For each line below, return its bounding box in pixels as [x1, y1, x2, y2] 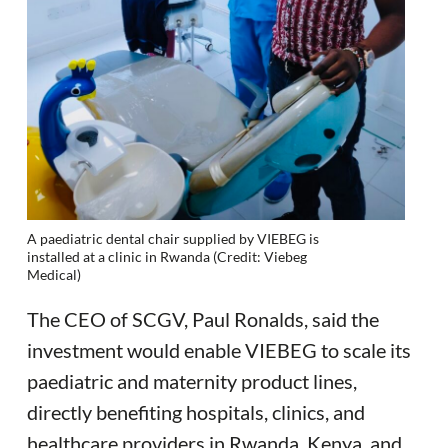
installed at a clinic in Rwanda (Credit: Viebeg [27, 247, 307, 265]
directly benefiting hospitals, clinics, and [27, 399, 365, 424]
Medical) [27, 265, 81, 283]
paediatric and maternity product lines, [27, 368, 357, 393]
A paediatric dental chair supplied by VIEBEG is [27, 229, 319, 247]
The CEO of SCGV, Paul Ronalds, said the [27, 306, 379, 331]
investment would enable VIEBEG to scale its [27, 337, 411, 362]
